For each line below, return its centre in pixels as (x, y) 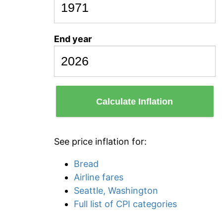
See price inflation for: (100, 141)
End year (73, 39)
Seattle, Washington (116, 191)
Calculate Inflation (135, 101)
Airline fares (99, 177)
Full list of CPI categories (125, 204)
